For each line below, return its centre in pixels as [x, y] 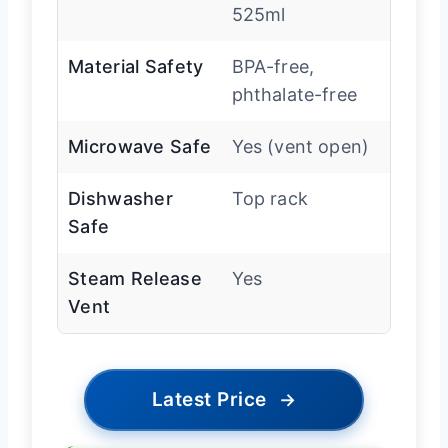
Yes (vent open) [300, 146]
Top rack [269, 198]
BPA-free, [273, 66]
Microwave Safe [140, 146]
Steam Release [135, 278]
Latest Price [209, 399]
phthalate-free [294, 94]
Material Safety [136, 66]
